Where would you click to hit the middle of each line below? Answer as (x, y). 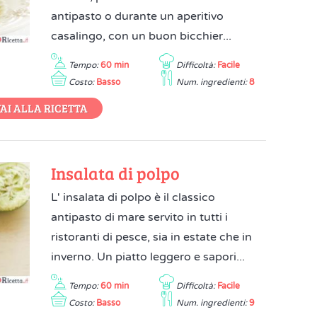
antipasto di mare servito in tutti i (140, 217)
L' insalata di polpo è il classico (133, 197)
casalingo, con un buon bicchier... (142, 36)
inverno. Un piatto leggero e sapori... (148, 257)
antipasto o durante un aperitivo (138, 16)
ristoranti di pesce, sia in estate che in (152, 237)
